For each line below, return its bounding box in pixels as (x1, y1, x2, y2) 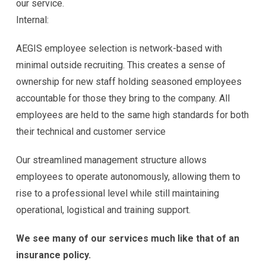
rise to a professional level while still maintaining (16, 187, 219, 199)
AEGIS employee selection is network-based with (16, 42, 222, 54)
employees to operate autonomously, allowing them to (16, 170, 240, 182)
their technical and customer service (16, 125, 166, 137)
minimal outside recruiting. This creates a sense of (16, 59, 226, 71)
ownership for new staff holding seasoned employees (16, 75, 242, 87)
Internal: (16, 14, 49, 26)
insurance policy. (16, 249, 91, 261)
